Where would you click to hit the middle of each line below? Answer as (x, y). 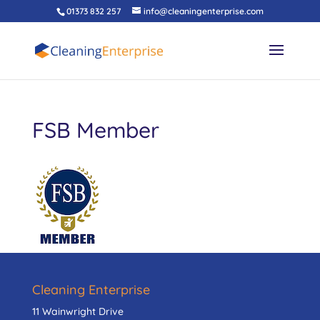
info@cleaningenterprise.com (203, 11)
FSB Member (95, 130)
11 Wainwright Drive (77, 311)
